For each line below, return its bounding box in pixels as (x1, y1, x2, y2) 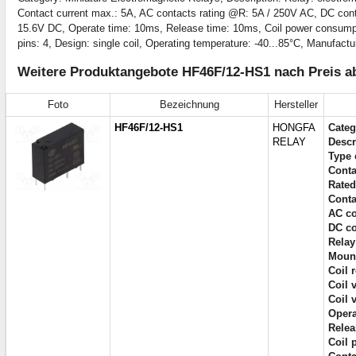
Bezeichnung (159, 99, 219, 111)
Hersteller (274, 99, 318, 111)
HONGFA (273, 122, 315, 134)
